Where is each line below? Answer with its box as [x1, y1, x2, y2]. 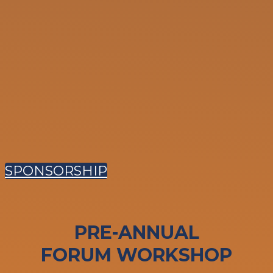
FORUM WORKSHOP [41, 243, 232, 266]
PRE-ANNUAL [74, 221, 199, 244]
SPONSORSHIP [5, 162, 107, 179]
